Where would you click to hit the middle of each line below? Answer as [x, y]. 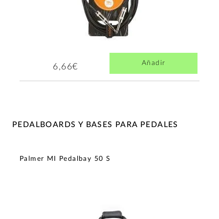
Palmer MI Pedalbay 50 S [65, 159]
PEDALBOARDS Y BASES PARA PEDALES [95, 125]
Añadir [153, 63]
